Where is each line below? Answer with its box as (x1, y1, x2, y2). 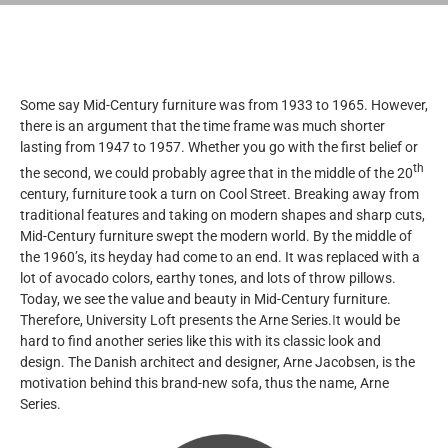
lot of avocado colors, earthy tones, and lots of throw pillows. (20, 269, 396, 286)
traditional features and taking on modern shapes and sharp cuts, (20, 206, 425, 223)
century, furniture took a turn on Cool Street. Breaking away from (20, 185, 419, 202)
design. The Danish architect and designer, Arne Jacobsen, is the (20, 353, 415, 370)
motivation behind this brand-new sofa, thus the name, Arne (20, 374, 389, 391)
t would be (336, 311, 400, 328)
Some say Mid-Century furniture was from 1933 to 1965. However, (20, 96, 428, 113)
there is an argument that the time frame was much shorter (20, 117, 385, 134)
